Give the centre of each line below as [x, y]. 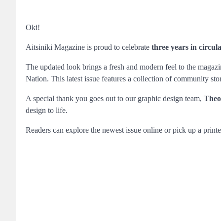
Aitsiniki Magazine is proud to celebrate [89, 47]
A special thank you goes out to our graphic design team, [115, 98]
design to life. [47, 110]
